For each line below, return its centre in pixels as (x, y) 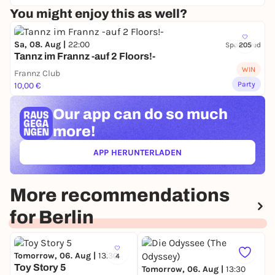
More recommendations (120, 195)
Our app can (97, 114)
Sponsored (243, 45)
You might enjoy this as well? (99, 14)
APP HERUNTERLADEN (137, 152)
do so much (184, 114)
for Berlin (52, 217)
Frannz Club (37, 73)
